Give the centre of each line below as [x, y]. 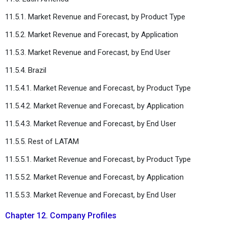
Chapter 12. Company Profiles [61, 215]
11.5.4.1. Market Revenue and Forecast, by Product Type [99, 88]
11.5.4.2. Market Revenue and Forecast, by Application [95, 106]
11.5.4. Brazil [26, 70]
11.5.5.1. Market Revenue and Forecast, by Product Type [99, 159]
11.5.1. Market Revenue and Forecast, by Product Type [96, 17]
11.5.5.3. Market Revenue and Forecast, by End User [92, 195]
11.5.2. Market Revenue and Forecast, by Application [93, 34]
